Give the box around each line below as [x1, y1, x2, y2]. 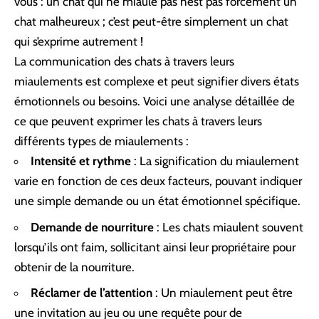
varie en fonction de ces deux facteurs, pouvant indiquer [14, 174, 302, 189]
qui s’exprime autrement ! [14, 34, 143, 49]
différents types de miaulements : [14, 134, 189, 149]
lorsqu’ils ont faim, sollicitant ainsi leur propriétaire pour [14, 239, 296, 254]
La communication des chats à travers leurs [14, 54, 234, 69]
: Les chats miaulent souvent [154, 219, 303, 234]
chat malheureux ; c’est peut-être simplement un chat [14, 14, 288, 29]
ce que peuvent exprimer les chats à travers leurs [14, 114, 262, 129]
